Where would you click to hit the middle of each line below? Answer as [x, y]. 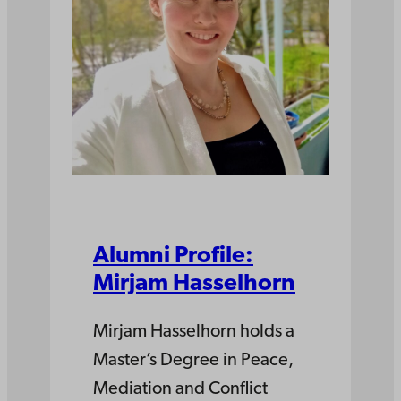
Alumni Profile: [173, 257]
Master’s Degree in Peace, [193, 361]
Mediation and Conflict [180, 390]
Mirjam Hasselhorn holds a [194, 333]
